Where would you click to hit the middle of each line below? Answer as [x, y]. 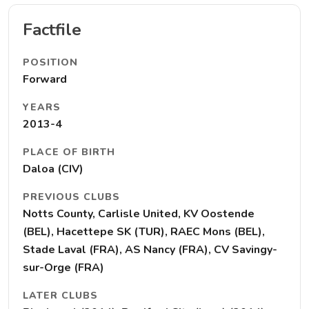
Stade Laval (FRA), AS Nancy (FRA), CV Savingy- [150, 250]
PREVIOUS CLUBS [71, 197]
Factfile [52, 30]
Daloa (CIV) [53, 169]
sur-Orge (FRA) [63, 268]
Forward [45, 79]
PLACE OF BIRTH [69, 152]
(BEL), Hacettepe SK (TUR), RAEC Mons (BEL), [144, 232]
